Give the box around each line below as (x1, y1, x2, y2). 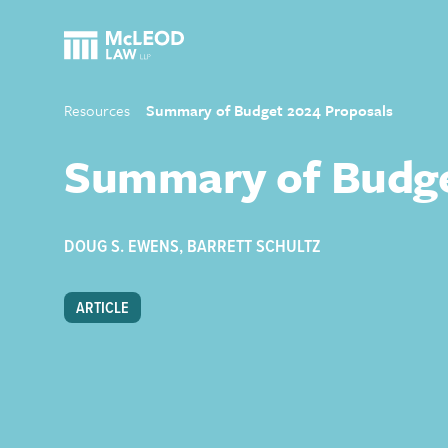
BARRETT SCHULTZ (187, 236, 321, 259)
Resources (64, 99, 130, 121)
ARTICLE (76, 298, 129, 319)
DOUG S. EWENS (64, 236, 179, 259)
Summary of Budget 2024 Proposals (146, 99, 393, 121)
